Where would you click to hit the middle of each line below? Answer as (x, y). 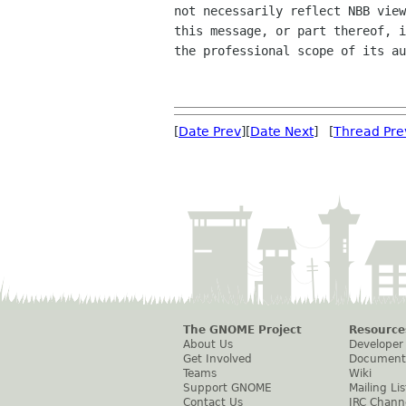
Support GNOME (227, 388)
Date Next (282, 131)
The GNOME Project (242, 330)
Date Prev (210, 131)
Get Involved (217, 359)
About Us (208, 344)
